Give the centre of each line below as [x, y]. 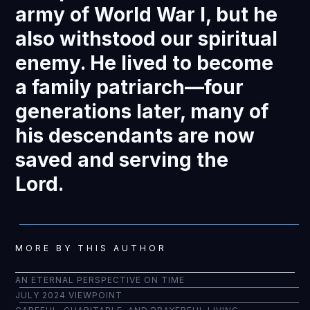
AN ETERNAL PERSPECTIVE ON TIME [100, 280]
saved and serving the [122, 160]
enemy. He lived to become [145, 63]
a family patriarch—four [130, 87]
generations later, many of [142, 111]
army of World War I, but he [147, 15]
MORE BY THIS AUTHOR [91, 248]
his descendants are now [135, 136]
